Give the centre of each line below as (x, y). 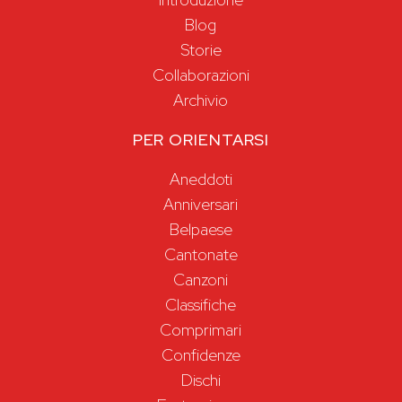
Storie (201, 50)
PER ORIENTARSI (201, 140)
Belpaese (201, 229)
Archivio (201, 100)
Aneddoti (201, 179)
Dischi (201, 380)
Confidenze (201, 355)
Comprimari (201, 330)
